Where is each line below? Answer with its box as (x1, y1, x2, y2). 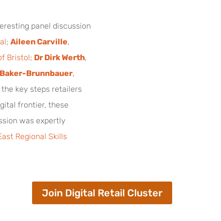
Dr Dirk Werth (34, 52, 85, 62)
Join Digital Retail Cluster (41, 186, 162, 199)
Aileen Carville (10, 37, 68, 46)
